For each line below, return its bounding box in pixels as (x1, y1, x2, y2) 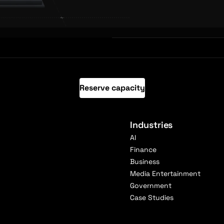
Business (130, 156, 159, 166)
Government (130, 180, 171, 190)
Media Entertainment (130, 168, 200, 178)
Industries (130, 118, 173, 130)
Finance (130, 144, 156, 154)
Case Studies (130, 192, 173, 202)
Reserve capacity (79, 82, 145, 93)
